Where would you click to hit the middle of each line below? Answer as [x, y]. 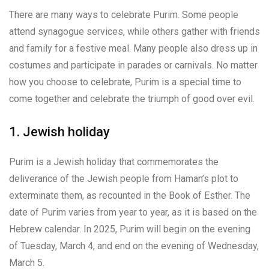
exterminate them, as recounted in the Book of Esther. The [130, 195]
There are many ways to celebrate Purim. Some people [124, 14]
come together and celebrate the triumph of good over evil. [132, 98]
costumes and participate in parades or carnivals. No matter [133, 65]
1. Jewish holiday [59, 131]
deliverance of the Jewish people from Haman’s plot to [124, 178]
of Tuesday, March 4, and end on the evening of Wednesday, [134, 246]
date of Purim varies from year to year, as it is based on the [133, 212]
